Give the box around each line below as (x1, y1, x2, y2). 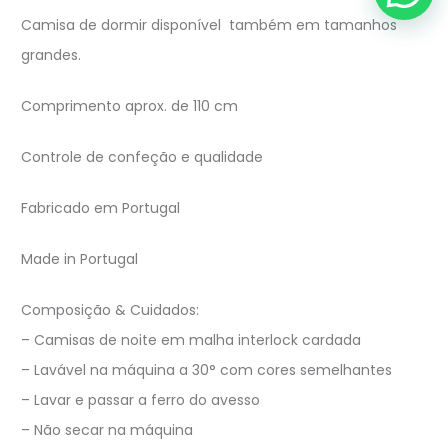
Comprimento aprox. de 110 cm (21, 95, 238, 116)
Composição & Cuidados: (21, 299, 199, 320)
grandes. (21, 44, 81, 65)
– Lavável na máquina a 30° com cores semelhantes (21, 359, 392, 380)
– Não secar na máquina (21, 419, 193, 440)
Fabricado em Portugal (21, 197, 180, 218)
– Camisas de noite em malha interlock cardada (21, 329, 361, 350)
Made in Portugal (21, 248, 138, 269)
